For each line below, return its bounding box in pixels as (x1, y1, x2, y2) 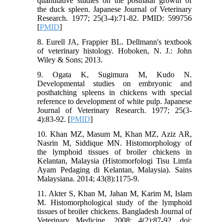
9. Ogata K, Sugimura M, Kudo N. (37, 70, 192, 79)
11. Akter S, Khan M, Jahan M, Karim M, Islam (37, 189, 192, 198)
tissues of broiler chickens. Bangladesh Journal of (37, 207, 192, 216)
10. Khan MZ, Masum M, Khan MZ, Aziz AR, (37, 130, 192, 139)
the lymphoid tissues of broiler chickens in (37, 148, 192, 157)
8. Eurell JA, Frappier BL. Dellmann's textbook (37, 38, 192, 47)
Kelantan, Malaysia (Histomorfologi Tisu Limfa (37, 157, 192, 166)
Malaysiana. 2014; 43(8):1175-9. (37, 174, 140, 183)
